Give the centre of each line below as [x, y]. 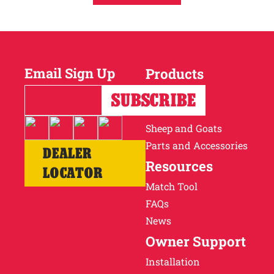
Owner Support [196, 242]
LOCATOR [73, 173]
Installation [173, 262]
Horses [162, 94]
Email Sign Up [70, 73]
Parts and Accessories [197, 146]
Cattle [159, 111]
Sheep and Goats [184, 128]
